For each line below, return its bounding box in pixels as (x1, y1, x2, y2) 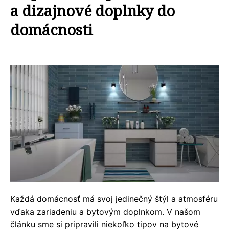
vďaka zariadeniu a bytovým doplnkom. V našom (10, 207, 200, 217)
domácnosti (10, 19, 93, 39)
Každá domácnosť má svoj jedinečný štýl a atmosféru (10, 194, 218, 204)
